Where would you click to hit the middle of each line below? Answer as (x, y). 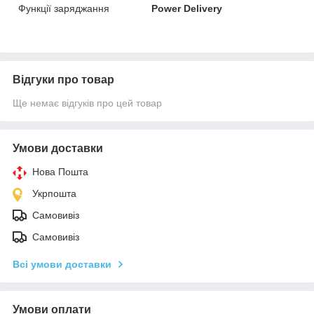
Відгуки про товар (63, 79)
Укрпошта (54, 193)
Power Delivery (187, 8)
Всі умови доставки (62, 264)
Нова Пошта (60, 171)
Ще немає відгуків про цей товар (87, 103)
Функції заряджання (64, 8)
